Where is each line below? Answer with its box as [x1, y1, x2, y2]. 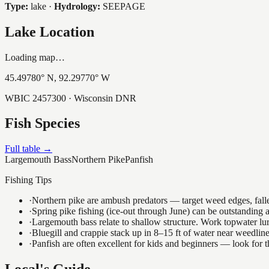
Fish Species [5, 115, 80, 131]
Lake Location [5, 23, 94, 40]
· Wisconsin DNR [66, 92, 136, 103]
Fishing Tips [5, 175, 52, 186]
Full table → [5, 144, 52, 154]
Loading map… [5, 52, 65, 62]
